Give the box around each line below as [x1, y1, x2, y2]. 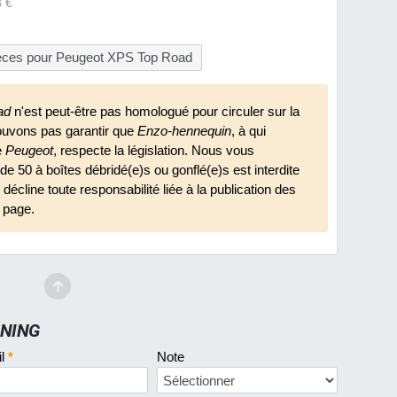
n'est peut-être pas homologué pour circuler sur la [11, 104, 300, 120]
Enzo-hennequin [137, 123, 232, 139]
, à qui [231, 123, 267, 139]
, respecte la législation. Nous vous [53, 143, 255, 159]
